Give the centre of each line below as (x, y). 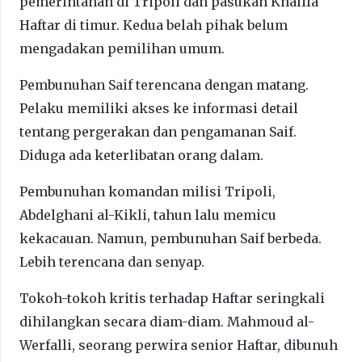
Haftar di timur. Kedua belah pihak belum (154, 25)
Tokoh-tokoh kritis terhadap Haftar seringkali (172, 298)
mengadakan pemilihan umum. (122, 48)
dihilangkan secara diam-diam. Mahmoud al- (167, 321)
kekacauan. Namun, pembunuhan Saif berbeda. (170, 238)
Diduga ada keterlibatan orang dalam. (141, 155)
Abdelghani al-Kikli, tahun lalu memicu (148, 215)
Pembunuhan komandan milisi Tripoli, (147, 191)
